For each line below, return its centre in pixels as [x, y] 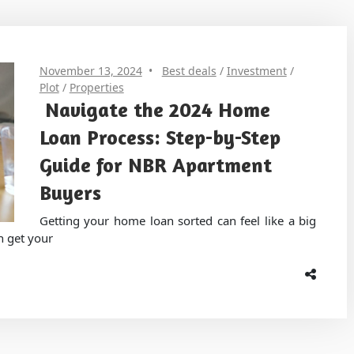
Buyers [70, 192]
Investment [256, 70]
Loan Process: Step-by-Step [160, 137]
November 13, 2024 [90, 70]
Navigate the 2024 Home [154, 109]
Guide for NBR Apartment [155, 164]
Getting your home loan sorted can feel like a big [178, 221]
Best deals [189, 70]
